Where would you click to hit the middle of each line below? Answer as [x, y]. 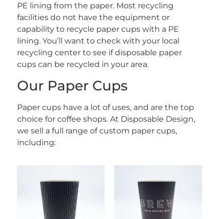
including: [36, 142]
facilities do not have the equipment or [93, 18]
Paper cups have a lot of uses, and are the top [106, 107]
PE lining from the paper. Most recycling [95, 6]
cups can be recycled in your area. [84, 65]
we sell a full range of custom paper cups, [97, 131]
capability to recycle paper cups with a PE [98, 29]
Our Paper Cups [72, 85]
